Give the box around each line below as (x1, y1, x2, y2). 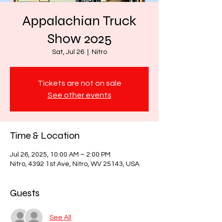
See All (50, 214, 71, 221)
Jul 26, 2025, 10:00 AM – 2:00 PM (10, 151, 111, 158)
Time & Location (10, 129, 80, 142)
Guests (10, 187, 40, 199)
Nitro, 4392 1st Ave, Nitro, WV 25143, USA (10, 161, 139, 167)
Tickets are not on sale (37, 79, 121, 87)
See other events (47, 91, 111, 99)
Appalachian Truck (22, 12, 136, 29)
